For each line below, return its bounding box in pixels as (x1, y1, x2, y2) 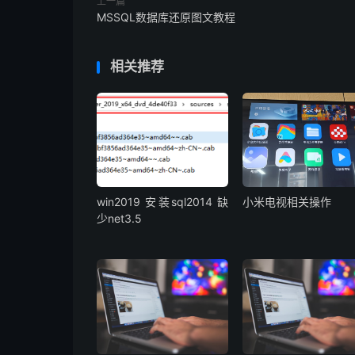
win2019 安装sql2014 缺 (97, 195, 229, 209)
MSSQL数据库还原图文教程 (97, 10, 235, 24)
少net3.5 (97, 212, 142, 226)
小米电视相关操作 (242, 195, 332, 209)
